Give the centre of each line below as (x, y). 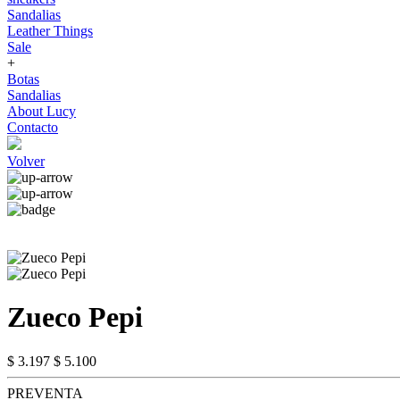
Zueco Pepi (75, 317)
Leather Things (50, 31)
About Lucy (42, 111)
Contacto (33, 127)
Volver (26, 161)
